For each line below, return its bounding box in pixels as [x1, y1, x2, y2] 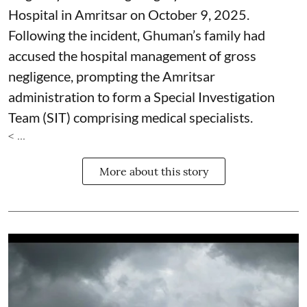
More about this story [99, 164, 208, 179]
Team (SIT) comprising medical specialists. [8, 109, 253, 126]
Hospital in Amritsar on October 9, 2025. [8, 6, 249, 23]
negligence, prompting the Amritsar [8, 68, 215, 85]
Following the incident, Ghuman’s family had [8, 27, 265, 44]
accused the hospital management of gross [8, 47, 256, 64]
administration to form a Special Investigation [8, 88, 275, 106]
